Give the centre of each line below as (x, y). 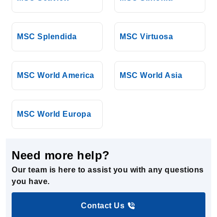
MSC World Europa (54, 114)
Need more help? (61, 155)
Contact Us (103, 205)
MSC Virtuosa (146, 37)
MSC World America (56, 76)
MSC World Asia (151, 76)
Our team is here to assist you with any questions (108, 170)
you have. (31, 181)
